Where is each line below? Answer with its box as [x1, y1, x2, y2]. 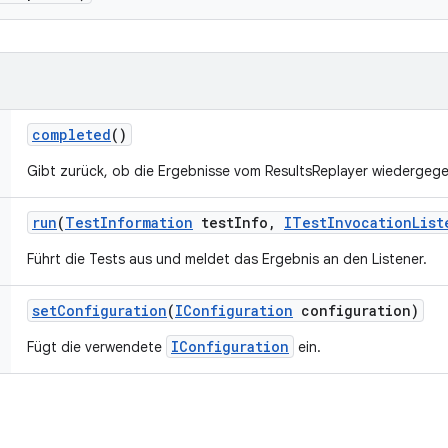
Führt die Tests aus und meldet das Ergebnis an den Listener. [27, 250, 427, 268]
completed [32, 125, 111, 144]
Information [100, 213, 193, 232]
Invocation [327, 213, 412, 232]
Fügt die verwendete [27, 338, 166, 356]
